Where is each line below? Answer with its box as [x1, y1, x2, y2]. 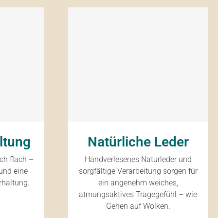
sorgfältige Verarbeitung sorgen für [78, 166, 198, 176]
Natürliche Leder [87, 134, 189, 150]
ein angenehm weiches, [98, 178, 178, 187]
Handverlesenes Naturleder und [84, 155, 192, 164]
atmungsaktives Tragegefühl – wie [79, 190, 198, 199]
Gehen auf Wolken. [106, 201, 170, 211]
